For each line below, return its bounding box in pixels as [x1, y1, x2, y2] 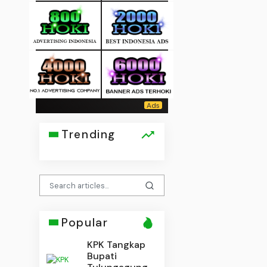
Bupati [87, 249, 117, 262]
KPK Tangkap [87, 238, 146, 251]
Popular [61, 215, 108, 230]
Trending [61, 127, 116, 142]
